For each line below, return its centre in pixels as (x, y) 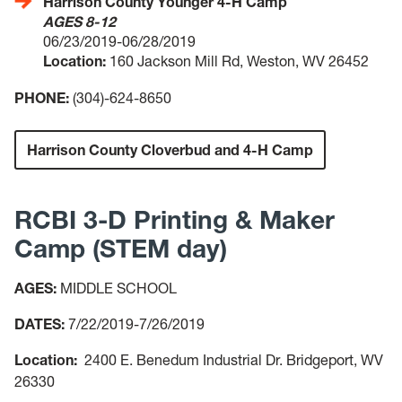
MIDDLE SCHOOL (120, 288)
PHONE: (44, 97)
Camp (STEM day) (121, 248)
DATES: (39, 323)
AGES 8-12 (79, 21)
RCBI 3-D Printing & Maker (175, 219)
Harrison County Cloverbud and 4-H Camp (170, 149)
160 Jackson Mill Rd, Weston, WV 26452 (237, 61)
